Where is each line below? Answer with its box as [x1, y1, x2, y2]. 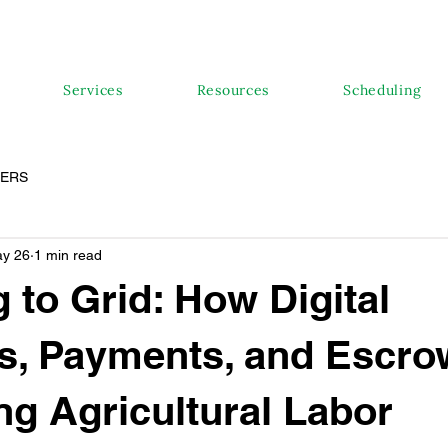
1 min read [34, 246, 102, 263]
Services [63, 81, 123, 100]
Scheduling [343, 81, 423, 100]
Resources [196, 81, 270, 100]
